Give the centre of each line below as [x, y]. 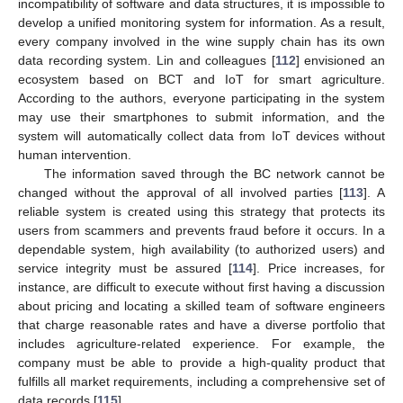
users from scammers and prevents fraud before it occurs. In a [201, 231]
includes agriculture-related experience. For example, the [201, 344]
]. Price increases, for [319, 269]
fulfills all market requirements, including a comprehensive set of [201, 382]
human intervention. [75, 155]
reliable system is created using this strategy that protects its [201, 212]
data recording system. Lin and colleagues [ [147, 61]
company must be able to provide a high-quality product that [201, 363]
